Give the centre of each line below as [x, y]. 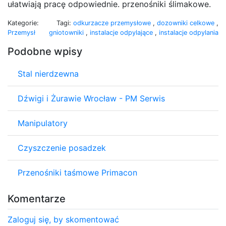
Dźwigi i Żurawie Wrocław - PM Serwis [91, 98]
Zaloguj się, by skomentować [63, 219]
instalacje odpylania [189, 32]
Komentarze [37, 199]
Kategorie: [23, 23]
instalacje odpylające [122, 32]
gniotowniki [67, 32]
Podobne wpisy [45, 51]
